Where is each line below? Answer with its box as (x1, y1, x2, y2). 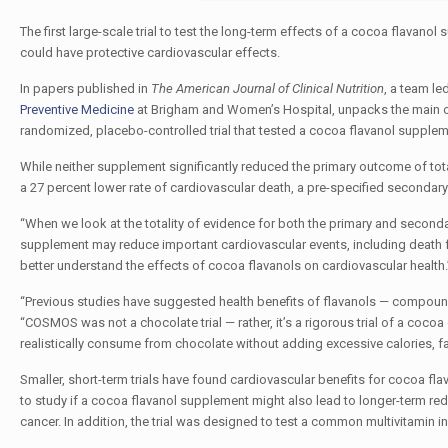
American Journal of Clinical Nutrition (175, 81, 384, 96)
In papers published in (19, 81, 151, 96)
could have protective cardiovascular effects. (19, 45, 280, 60)
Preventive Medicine (19, 102, 134, 117)
